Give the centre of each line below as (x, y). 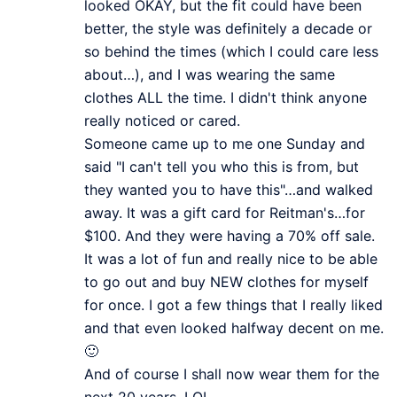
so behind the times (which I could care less (231, 51)
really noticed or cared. (162, 120)
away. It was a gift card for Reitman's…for (225, 212)
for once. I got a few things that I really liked (234, 304)
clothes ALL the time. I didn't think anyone (226, 97)
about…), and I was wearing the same (210, 74)
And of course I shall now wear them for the (232, 374)
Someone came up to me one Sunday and (225, 143)
